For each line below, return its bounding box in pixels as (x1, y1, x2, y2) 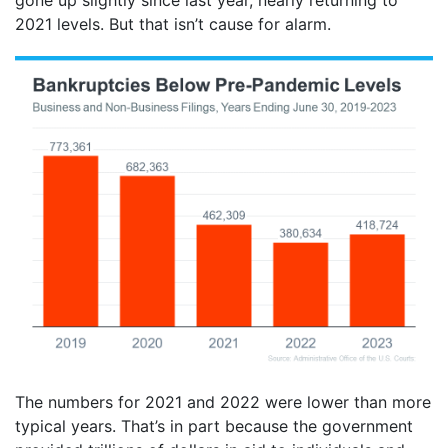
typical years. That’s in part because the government (15, 415, 413, 436)
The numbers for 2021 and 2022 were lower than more (15, 391, 431, 412)
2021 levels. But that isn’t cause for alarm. (15, 14, 331, 35)
